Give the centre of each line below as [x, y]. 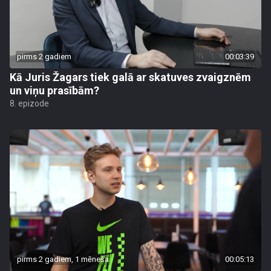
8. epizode [29, 103]
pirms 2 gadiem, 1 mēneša [63, 259]
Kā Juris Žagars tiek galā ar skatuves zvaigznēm [130, 77]
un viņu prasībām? [54, 90]
